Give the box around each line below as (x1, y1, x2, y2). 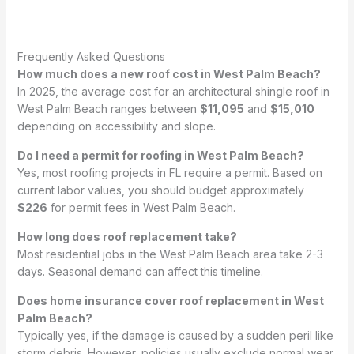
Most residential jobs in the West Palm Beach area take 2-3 (17, 247, 323, 261)
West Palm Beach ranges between (17, 101, 200, 115)
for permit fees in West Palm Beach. (47, 200, 235, 214)
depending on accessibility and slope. (17, 119, 216, 133)
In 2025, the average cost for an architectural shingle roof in (17, 84, 330, 98)
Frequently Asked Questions (17, 49, 165, 63)
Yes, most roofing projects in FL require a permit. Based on (17, 165, 322, 179)
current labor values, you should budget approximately (17, 183, 304, 197)
